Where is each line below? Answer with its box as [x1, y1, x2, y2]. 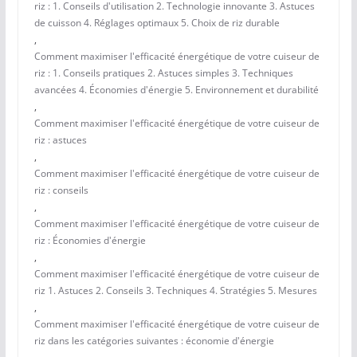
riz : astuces [33, 133, 87, 147]
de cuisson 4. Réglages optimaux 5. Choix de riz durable [33, 16, 280, 30]
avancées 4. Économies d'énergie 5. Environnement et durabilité [33, 83, 319, 97]
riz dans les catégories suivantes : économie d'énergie [33, 334, 274, 348]
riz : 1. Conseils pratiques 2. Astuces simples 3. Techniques [33, 66, 293, 80]
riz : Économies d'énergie [33, 233, 146, 248]
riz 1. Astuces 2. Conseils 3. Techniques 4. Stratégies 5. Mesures [33, 284, 317, 298]
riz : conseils [33, 183, 88, 198]
